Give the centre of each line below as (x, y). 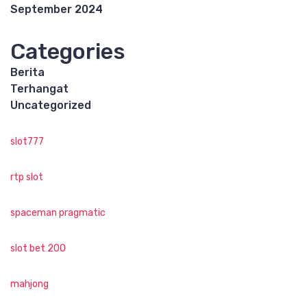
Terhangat (39, 89)
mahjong (29, 284)
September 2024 (57, 10)
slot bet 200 (38, 249)
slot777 (27, 142)
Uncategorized (51, 106)
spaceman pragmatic (58, 213)
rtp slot (27, 177)
